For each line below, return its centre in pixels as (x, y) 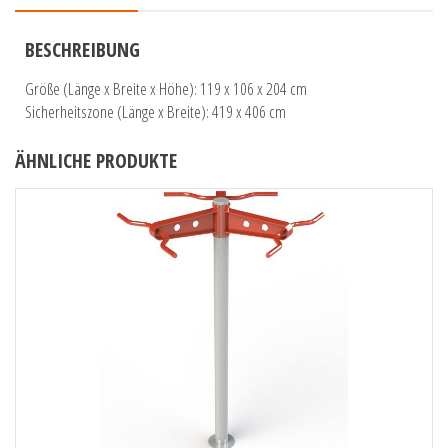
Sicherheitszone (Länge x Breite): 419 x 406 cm (155, 112)
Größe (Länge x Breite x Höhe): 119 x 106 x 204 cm (166, 89)
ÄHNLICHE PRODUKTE (96, 161)
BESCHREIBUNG (82, 50)
